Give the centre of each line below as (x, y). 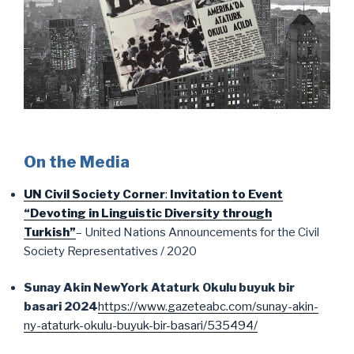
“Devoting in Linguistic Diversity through (148, 213)
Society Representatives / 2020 (110, 251)
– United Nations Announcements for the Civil (198, 232)
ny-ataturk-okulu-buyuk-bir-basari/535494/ (141, 326)
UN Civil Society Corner (94, 194)
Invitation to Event (226, 194)
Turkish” (50, 232)
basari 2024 (61, 307)
